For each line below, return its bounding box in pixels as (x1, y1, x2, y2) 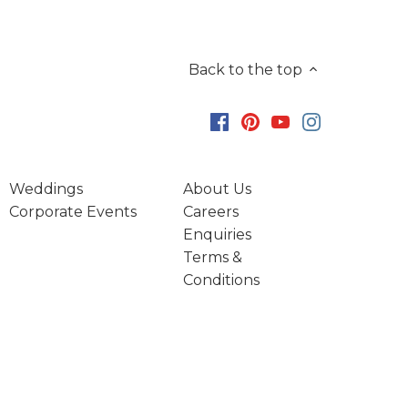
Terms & (183, 248, 243, 266)
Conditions (183, 270, 260, 289)
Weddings (9, 179, 84, 198)
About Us (183, 179, 252, 198)
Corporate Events (9, 202, 138, 220)
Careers (183, 202, 240, 220)
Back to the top (188, 60, 302, 78)
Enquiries (183, 225, 252, 243)
